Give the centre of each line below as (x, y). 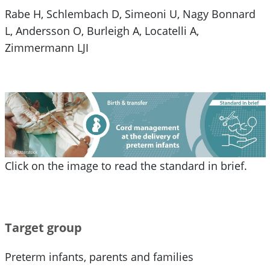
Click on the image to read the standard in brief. (126, 165)
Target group (43, 227)
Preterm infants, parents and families (99, 256)
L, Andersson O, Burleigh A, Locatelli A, (102, 30)
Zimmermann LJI (46, 47)
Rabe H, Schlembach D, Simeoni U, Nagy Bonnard (130, 14)
